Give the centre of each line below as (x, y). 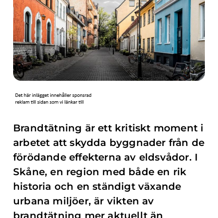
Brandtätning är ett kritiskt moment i (109, 128)
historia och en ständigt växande (97, 186)
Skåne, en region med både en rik (100, 172)
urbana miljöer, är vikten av (84, 201)
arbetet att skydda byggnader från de (109, 143)
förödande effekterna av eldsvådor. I (106, 157)
